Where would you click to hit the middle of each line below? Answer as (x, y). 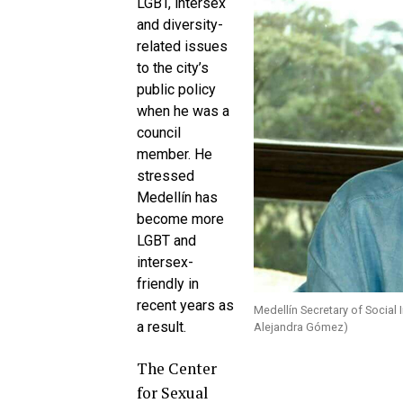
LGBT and (166, 241)
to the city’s (173, 68)
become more (180, 219)
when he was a (183, 111)
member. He (175, 154)
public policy (176, 90)
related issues (182, 46)
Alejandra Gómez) (301, 327)
